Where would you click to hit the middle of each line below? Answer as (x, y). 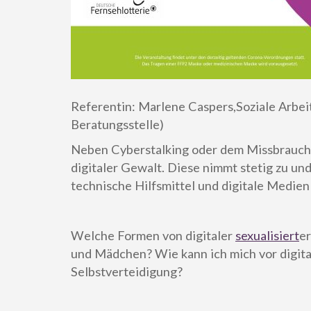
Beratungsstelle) (117, 124)
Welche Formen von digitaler (153, 235)
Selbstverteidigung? (127, 271)
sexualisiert (267, 235)
